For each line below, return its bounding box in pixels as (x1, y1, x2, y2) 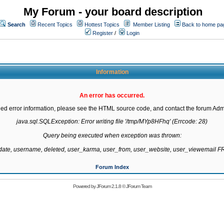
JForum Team (125, 183, 151, 189)
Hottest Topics (84, 21, 119, 27)
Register (91, 30, 113, 36)
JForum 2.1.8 (96, 183, 121, 189)
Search (7, 21, 25, 27)
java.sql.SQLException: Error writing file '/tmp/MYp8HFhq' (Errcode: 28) (16, 118, 207, 125)
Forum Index (95, 164, 129, 170)
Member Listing (133, 21, 170, 27)
